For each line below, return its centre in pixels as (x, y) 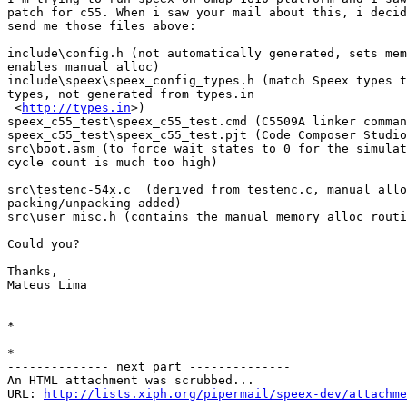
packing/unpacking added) (94, 203)
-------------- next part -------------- (149, 367)
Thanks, (33, 272)
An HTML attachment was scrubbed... (131, 381)
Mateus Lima (47, 285)
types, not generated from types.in (131, 94)
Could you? (44, 244)
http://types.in (76, 108)
